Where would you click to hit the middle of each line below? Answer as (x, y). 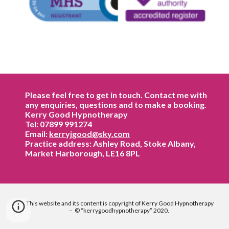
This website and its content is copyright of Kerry (92, 203)
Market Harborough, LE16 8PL (83, 153)
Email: (37, 134)
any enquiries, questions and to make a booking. (118, 105)
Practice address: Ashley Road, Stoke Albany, (111, 143)
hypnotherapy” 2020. (141, 210)
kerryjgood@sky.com (90, 134)
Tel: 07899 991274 (59, 124)
